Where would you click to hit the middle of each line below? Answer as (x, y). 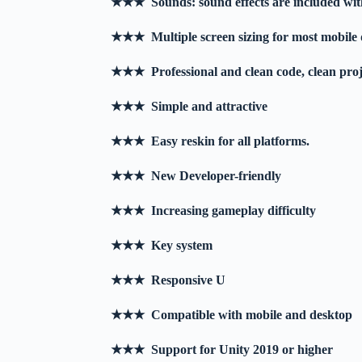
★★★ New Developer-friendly (198, 176)
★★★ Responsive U (170, 280)
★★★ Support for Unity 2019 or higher (222, 350)
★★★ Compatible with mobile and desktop (234, 315)
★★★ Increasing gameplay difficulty (215, 211)
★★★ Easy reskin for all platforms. (212, 141)
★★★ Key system (164, 246)
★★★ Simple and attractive (191, 107)
